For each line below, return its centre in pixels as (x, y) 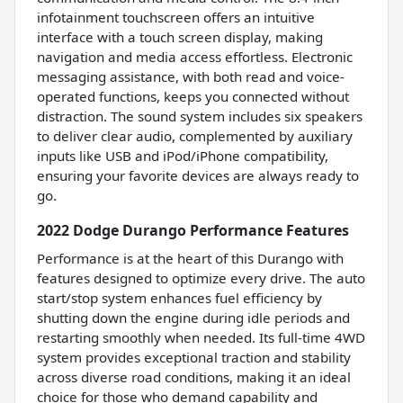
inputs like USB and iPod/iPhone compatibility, (183, 155)
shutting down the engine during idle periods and (193, 317)
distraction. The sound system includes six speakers (200, 116)
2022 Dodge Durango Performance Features (193, 230)
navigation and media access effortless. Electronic (195, 56)
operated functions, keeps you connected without (193, 96)
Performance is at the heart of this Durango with (190, 258)
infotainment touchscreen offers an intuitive (176, 17)
